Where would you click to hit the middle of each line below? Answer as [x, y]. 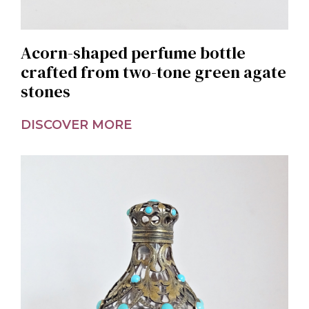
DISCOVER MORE [76, 124]
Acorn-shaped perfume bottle [133, 52]
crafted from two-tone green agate [153, 72]
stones [46, 91]
